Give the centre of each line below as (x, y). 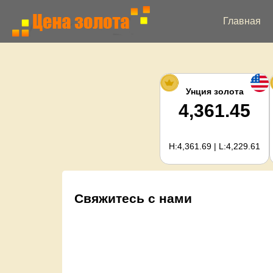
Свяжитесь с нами (133, 198)
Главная (242, 21)
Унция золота (214, 91)
